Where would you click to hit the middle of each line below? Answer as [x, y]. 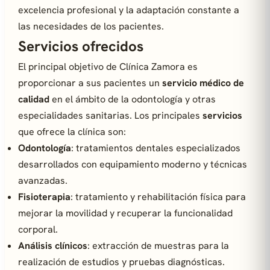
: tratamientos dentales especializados [156, 148]
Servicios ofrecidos [81, 46]
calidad [34, 99]
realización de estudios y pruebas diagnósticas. [121, 262]
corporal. [38, 229]
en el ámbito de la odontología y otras [133, 99]
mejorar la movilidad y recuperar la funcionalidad [125, 213]
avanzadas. [43, 181]
